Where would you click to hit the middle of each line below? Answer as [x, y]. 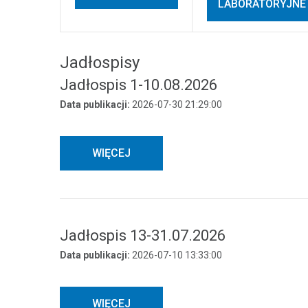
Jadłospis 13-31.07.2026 [143, 236]
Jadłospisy [100, 63]
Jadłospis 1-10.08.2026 [139, 85]
